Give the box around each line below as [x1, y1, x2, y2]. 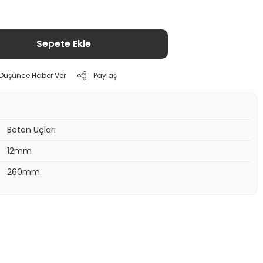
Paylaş [93, 70, 117, 80]
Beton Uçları [6, 124, 56, 136]
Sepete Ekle [36, 37, 91, 50]
